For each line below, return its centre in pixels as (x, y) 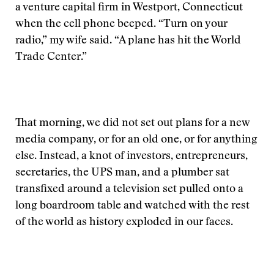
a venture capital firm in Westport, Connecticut (129, 8)
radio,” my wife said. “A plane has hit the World (128, 41)
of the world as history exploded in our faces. (124, 223)
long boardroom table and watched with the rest (132, 206)
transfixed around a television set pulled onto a (129, 190)
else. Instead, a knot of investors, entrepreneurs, (131, 157)
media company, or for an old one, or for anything (136, 140)
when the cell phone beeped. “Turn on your (121, 24)
